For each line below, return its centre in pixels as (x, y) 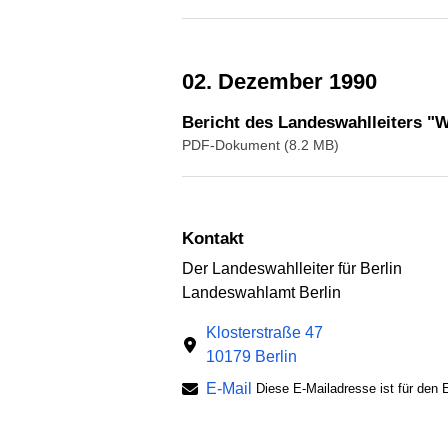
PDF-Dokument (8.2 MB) (260, 145)
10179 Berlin (251, 356)
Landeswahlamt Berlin (261, 292)
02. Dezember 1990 (285, 81)
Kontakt (219, 238)
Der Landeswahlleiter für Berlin (292, 268)
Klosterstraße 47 (264, 332)
